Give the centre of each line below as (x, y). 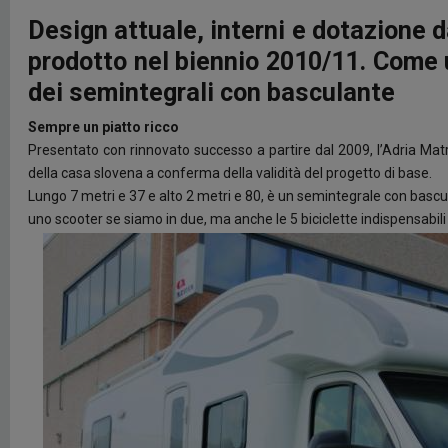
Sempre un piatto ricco (103, 127)
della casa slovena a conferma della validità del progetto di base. (230, 173)
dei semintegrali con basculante (211, 93)
